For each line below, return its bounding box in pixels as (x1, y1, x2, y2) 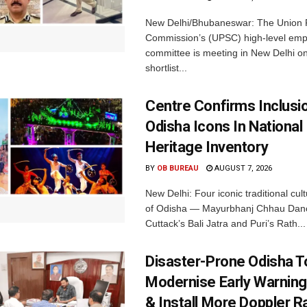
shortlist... (145, 62, 187, 73)
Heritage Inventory (145, 138, 269, 156)
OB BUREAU (157, 163, 199, 173)
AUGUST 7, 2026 (212, 163, 272, 173)
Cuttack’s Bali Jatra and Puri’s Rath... (145, 217, 306, 229)
